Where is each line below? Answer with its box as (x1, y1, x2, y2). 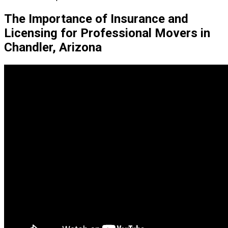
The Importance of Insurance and (4, 11, 188, 26)
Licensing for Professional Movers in (4, 25, 210, 40)
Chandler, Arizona (4, 40, 102, 54)
